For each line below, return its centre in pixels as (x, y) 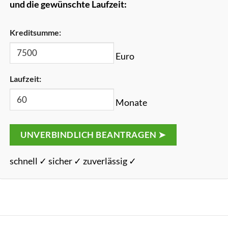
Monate (131, 103)
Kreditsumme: (35, 33)
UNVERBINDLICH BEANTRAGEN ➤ (93, 134)
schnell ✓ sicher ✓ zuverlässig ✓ (73, 161)
